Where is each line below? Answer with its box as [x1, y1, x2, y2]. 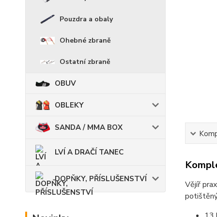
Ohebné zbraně [60, 35, 111, 45]
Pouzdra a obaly [60, 14, 113, 24]
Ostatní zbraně [60, 57, 110, 66]
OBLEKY [55, 100, 84, 110]
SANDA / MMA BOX [55, 123, 123, 133]
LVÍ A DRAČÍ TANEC [55, 147, 124, 157]
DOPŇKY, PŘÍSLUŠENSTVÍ [55, 173, 147, 184]
